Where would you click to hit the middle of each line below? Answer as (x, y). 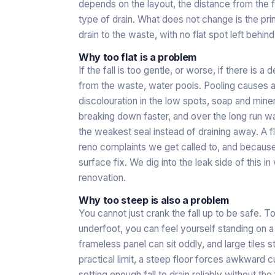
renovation (101, 177)
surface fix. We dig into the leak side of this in (176, 162)
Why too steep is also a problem (154, 200)
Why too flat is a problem (137, 57)
